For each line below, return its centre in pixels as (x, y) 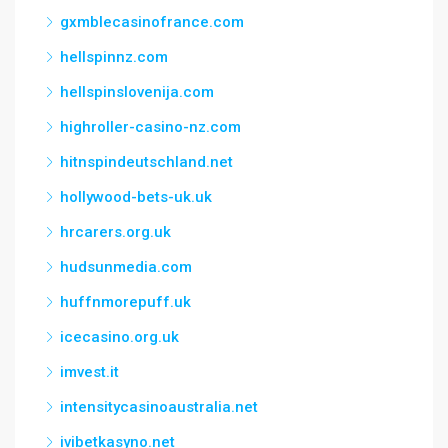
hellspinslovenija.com (137, 92)
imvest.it (89, 372)
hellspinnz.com (114, 57)
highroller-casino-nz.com (150, 127)
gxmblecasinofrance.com (152, 22)
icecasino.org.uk (119, 337)
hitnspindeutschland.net (146, 162)
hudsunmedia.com (126, 267)
